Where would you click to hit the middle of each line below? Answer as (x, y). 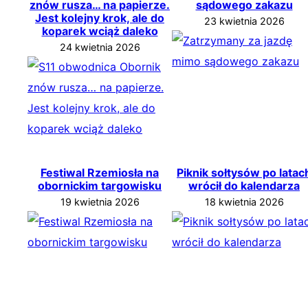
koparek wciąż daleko (100, 31)
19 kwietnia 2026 (100, 201)
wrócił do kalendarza (244, 185)
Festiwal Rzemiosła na (100, 172)
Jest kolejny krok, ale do (100, 18)
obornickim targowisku (100, 185)
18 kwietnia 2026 (244, 201)
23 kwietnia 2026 (244, 21)
